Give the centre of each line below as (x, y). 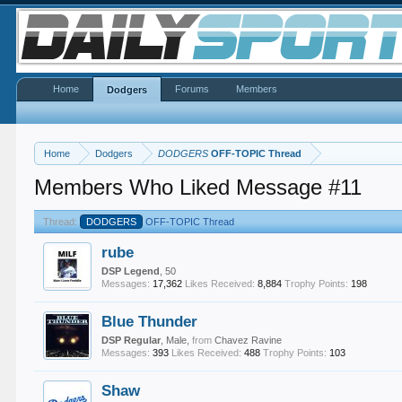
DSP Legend (131, 271)
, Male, (177, 340)
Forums (192, 89)
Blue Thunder (150, 321)
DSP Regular (131, 340)
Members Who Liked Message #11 (198, 187)
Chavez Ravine (249, 340)
